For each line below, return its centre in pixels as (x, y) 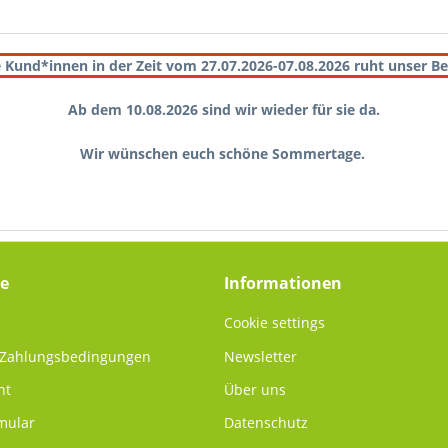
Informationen (283, 283)
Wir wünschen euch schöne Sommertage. (224, 153)
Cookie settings (274, 323)
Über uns (255, 389)
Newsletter (260, 356)
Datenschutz (266, 423)
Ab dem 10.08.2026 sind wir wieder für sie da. (224, 109)
